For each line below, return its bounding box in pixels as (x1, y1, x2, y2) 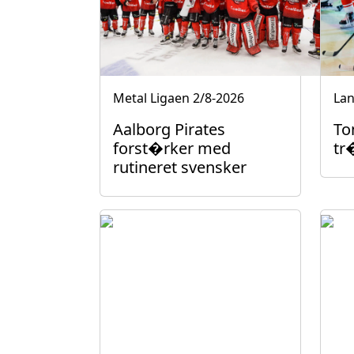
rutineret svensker (113, 156, 247, 178)
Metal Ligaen (113, 89, 190, 107)
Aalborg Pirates (113, 119, 225, 140)
